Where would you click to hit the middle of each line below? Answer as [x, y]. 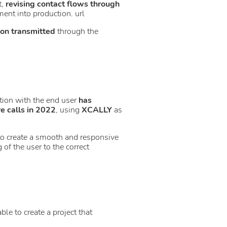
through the [77, 31]
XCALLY [98, 110]
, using [69, 110]
